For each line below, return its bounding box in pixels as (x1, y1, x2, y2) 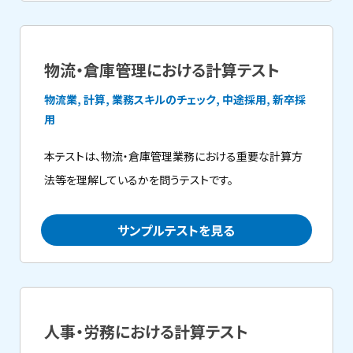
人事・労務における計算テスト (44, 320, 249, 343)
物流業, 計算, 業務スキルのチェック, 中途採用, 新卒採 (44, 91, 307, 107)
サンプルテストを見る (117, 221, 236, 240)
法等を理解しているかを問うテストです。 (44, 172, 234, 188)
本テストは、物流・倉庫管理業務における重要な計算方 (44, 148, 303, 164)
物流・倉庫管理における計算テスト (44, 58, 281, 81)
